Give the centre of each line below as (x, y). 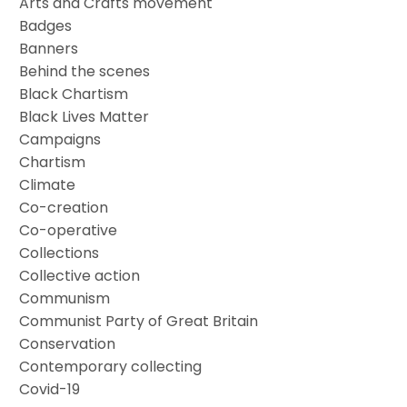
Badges (46, 25)
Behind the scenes (85, 71)
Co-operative (69, 230)
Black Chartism (74, 94)
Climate (48, 184)
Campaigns (60, 139)
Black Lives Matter (84, 116)
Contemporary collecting (111, 366)
